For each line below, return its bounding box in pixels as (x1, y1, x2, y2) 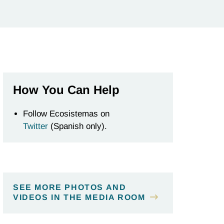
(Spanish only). (48, 121, 107, 131)
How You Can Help (13, 83, 119, 97)
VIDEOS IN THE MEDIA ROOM (13, 193, 145, 202)
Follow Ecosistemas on (23, 109, 109, 119)
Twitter (23, 121, 48, 131)
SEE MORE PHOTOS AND (13, 183, 126, 192)
